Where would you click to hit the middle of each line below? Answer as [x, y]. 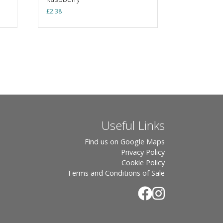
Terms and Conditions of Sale [116, 173]
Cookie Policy [143, 162]
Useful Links [133, 125]
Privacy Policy [143, 152]
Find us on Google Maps [125, 141]
